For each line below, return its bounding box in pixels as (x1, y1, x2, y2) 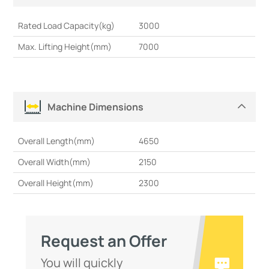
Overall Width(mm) (18, 156, 91, 168)
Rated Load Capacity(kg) (18, 20, 115, 32)
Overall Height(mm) (18, 177, 94, 189)
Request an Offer (40, 230, 167, 252)
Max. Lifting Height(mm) (18, 41, 112, 53)
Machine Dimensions (47, 100, 144, 113)
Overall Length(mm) (18, 135, 95, 147)
